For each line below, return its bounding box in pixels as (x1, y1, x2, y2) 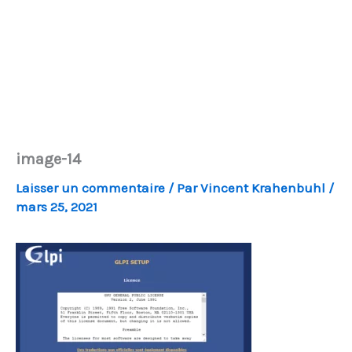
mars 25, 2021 (16, 199, 97, 214)
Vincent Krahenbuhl (200, 180, 328, 196)
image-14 (16, 150, 81, 168)
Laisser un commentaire (16, 180, 165, 196)
